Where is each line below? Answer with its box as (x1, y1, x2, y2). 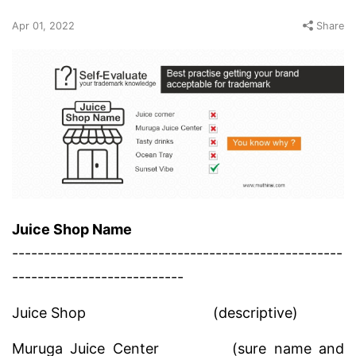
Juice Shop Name (12, 221, 132, 238)
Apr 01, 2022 (12, 20, 75, 32)
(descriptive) (86, 304, 302, 322)
